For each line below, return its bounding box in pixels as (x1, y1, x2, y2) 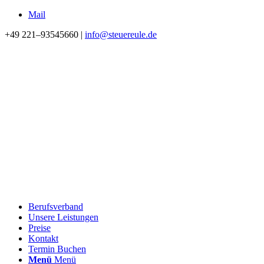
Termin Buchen (28, 244, 86, 254)
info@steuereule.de (85, 29, 157, 39)
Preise (28, 223, 51, 233)
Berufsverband (28, 202, 83, 212)
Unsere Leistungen (28, 212, 98, 222)
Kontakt (28, 233, 58, 243)
